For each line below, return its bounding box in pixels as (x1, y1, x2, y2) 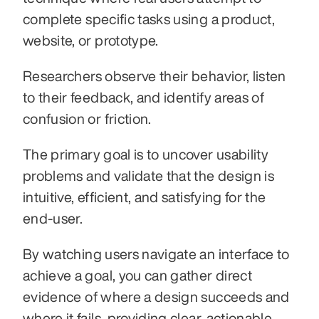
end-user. (23, 210, 83, 226)
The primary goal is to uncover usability (23, 146, 269, 162)
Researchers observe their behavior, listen (23, 68, 286, 83)
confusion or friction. (23, 110, 155, 126)
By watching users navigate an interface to (23, 246, 290, 261)
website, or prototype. (23, 32, 162, 48)
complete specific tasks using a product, (23, 11, 276, 26)
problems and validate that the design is (23, 167, 275, 183)
